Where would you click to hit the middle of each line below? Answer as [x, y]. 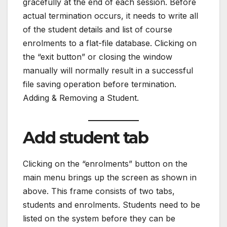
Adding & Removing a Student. [81, 98]
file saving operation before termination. [100, 84]
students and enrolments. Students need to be [111, 205]
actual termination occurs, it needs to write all [110, 15]
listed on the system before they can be [99, 219]
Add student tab [85, 138]
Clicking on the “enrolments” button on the [105, 164]
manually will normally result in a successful [108, 70]
